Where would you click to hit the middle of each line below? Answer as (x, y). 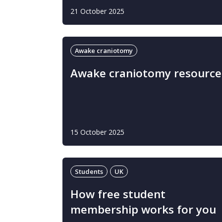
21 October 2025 (97, 11)
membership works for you (143, 209)
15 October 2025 (97, 132)
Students (89, 171)
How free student (118, 194)
